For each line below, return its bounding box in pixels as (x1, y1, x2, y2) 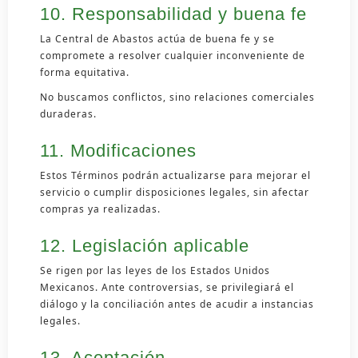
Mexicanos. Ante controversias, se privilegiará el (40, 280, 294, 294)
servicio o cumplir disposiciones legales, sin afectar (40, 185, 309, 199)
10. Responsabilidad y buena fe (40, 3, 307, 24)
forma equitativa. (40, 65, 129, 79)
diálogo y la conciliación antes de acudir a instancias (40, 296, 314, 311)
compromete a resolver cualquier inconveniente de (40, 48, 305, 62)
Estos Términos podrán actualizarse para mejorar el (40, 168, 311, 182)
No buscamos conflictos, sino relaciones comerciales (40, 89, 315, 104)
